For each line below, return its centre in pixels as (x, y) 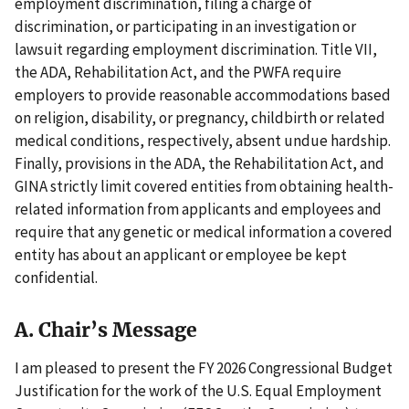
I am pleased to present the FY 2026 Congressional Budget (204, 367)
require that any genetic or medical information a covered (204, 231)
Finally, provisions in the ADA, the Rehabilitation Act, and (199, 163)
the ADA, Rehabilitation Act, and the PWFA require (178, 72)
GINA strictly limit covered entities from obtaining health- (204, 186)
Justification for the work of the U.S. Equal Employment (198, 390)
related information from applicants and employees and (198, 209)
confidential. (56, 277)
